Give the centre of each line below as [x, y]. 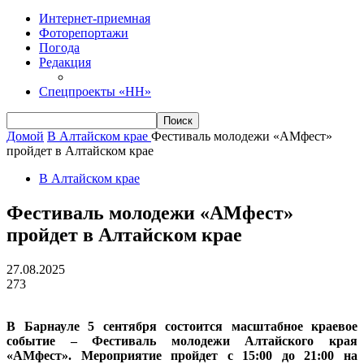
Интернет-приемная [95, 18]
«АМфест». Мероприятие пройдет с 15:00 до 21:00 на [182, 355]
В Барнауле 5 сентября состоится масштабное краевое [182, 326]
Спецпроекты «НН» [95, 91]
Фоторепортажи [84, 33]
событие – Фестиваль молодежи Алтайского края [182, 340]
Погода [59, 48]
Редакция [65, 62]
